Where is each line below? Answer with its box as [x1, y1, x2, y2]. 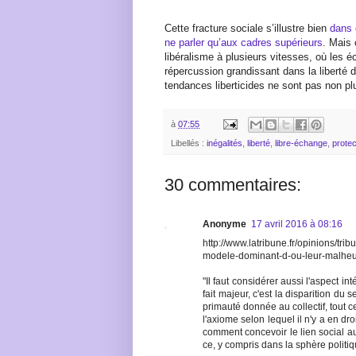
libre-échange [275, 138, 327, 149]
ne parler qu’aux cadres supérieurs [164, 36, 323, 48]
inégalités [207, 138, 242, 149]
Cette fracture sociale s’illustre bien [164, 21, 330, 34]
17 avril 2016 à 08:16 [251, 219, 342, 230]
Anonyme [203, 219, 246, 230]
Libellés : [171, 138, 207, 149]
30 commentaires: [164, 175, 301, 195]
